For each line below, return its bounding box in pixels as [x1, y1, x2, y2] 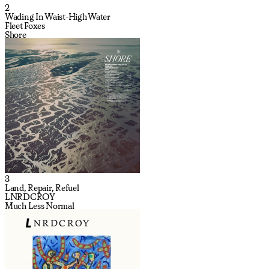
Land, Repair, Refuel [5, 183, 79, 193]
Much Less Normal [5, 201, 74, 211]
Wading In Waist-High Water [5, 11, 110, 22]
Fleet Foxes [5, 20, 45, 31]
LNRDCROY [5, 192, 55, 202]
